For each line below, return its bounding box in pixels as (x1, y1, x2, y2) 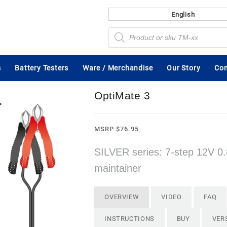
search (107, 31, 127, 39)
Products (107, 26, 132, 33)
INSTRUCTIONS (104, 215, 155, 222)
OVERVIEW (104, 193, 139, 201)
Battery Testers (15, 64, 69, 72)
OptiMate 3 (94, 90, 150, 101)
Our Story (167, 64, 201, 72)
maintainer (94, 163, 142, 174)
